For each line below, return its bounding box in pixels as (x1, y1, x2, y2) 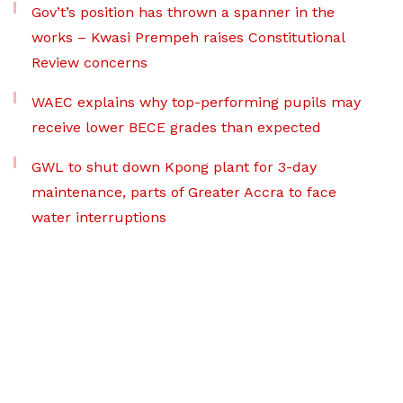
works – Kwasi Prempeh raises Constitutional (31, 29, 345, 47)
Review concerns (31, 54, 148, 72)
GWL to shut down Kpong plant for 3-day (31, 158, 317, 176)
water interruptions (31, 209, 166, 227)
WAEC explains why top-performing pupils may (31, 94, 361, 112)
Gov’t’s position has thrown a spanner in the (31, 4, 335, 22)
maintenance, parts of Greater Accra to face (31, 184, 336, 201)
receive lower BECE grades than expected (31, 119, 321, 137)
